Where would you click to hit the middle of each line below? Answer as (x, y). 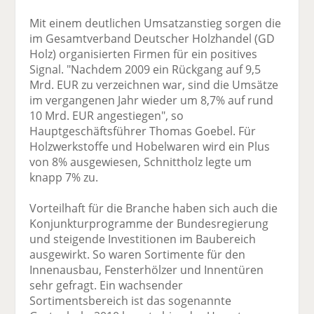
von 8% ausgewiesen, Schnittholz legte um (141, 162)
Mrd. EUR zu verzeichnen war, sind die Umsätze (154, 85)
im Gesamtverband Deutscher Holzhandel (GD (152, 39)
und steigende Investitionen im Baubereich (143, 239)
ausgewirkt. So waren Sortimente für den (138, 255)
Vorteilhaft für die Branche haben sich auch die (154, 209)
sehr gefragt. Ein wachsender (107, 286)
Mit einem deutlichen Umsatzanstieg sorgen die (156, 23)
